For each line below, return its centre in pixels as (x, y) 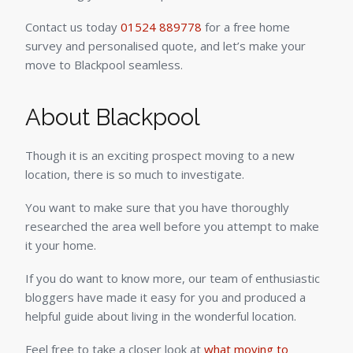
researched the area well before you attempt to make (172, 227)
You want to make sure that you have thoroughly (157, 208)
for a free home (246, 27)
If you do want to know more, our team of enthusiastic (173, 279)
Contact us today (73, 27)
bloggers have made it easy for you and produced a (165, 297)
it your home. (61, 245)
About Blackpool (113, 118)
